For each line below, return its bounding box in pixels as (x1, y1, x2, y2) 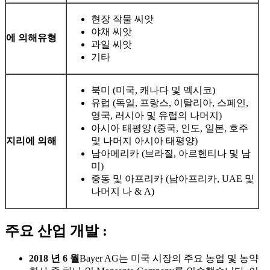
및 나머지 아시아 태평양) (91, 135, 198, 146)
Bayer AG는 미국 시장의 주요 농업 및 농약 (80, 253, 259, 263)
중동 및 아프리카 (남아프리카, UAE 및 (91, 173, 254, 184)
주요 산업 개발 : (5, 222, 107, 239)
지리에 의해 (6, 135, 57, 146)
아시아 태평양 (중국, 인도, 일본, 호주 (91, 122, 248, 133)
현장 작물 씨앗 (91, 13, 154, 24)
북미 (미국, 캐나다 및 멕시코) (91, 84, 215, 95)
